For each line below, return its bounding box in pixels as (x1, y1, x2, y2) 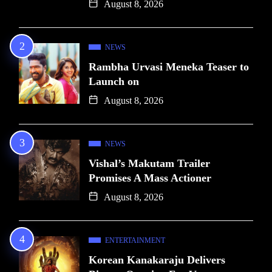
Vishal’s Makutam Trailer (89, 157, 210, 169)
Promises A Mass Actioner (89, 171, 211, 184)
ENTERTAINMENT (105, 236, 165, 245)
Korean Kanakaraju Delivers (89, 253, 225, 266)
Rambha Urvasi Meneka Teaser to (89, 60, 249, 73)
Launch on (89, 75, 139, 87)
